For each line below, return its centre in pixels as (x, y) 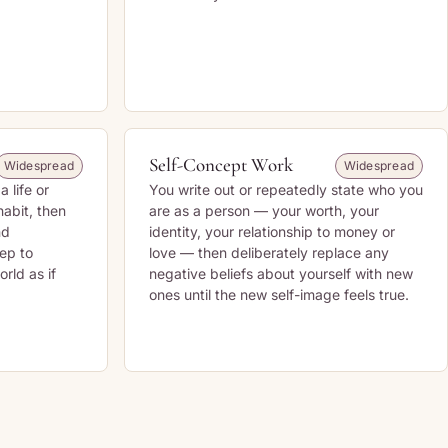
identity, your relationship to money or (272, 231)
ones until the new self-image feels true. (279, 294)
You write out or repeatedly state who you (286, 189)
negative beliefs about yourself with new (281, 273)
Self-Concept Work (221, 164)
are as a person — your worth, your (264, 210)
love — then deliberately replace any (269, 252)
